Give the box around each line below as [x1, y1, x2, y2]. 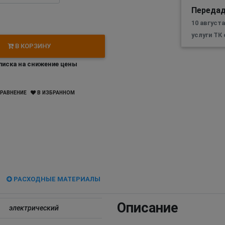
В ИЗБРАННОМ [36, 89, 75, 96]
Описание [117, 200, 178, 216]
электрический [9, 204, 59, 213]
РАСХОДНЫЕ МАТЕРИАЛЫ [12, 175, 101, 183]
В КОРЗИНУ [14, 42, 51, 50]
